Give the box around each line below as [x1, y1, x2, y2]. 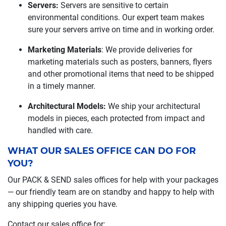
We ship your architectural [106, 101, 200, 111]
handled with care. [28, 126, 93, 135]
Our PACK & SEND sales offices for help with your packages [8, 175, 218, 185]
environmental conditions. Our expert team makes [28, 13, 204, 22]
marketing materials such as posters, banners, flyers [28, 57, 212, 67]
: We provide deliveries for [101, 45, 192, 54]
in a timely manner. [28, 81, 95, 91]
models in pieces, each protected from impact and [28, 114, 205, 123]
